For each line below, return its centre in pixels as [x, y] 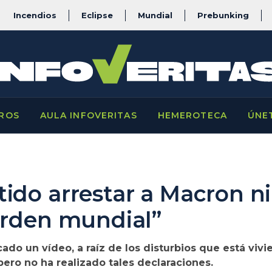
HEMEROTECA [192, 115]
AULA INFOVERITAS [88, 115]
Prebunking [223, 15]
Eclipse [97, 15]
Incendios [35, 15]
